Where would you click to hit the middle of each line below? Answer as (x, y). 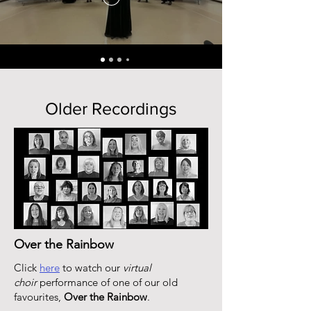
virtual (137, 268)
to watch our (91, 268)
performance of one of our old (109, 282)
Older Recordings (111, 108)
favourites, (39, 297)
